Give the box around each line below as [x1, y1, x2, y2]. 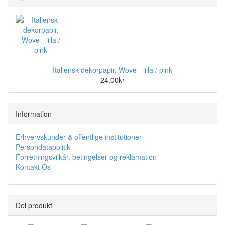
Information [16, 108, 52, 119]
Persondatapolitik [16, 141, 70, 152]
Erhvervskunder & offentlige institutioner [16, 131, 142, 142]
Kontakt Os [16, 161, 51, 172]
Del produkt [16, 200, 52, 210]
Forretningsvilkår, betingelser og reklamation [16, 151, 157, 162]
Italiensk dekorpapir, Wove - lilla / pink [53, 64, 172, 75]
